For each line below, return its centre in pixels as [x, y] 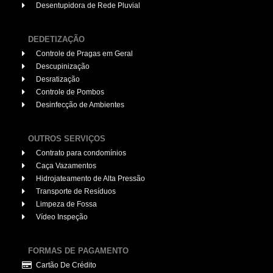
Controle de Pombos [70, 92]
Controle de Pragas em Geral [84, 53]
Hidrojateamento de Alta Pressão [90, 178]
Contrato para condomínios [81, 153]
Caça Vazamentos [66, 165]
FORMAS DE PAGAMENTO [78, 251]
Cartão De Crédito [66, 265]
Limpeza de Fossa [66, 204]
